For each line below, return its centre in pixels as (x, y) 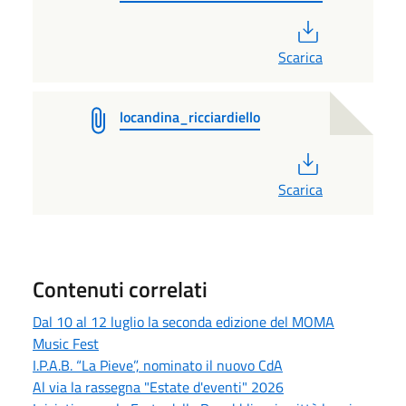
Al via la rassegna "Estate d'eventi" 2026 (158, 387)
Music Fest (66, 343)
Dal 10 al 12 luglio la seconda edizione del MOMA (184, 321)
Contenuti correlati (120, 289)
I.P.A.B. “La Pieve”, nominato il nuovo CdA (158, 365)
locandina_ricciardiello (190, 116)
